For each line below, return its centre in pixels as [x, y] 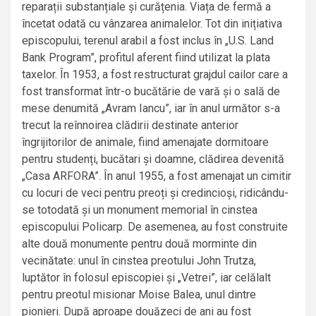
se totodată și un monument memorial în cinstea [140, 210]
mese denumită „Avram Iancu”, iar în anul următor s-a [151, 109]
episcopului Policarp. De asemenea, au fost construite [155, 227]
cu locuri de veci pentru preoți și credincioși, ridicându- [155, 193]
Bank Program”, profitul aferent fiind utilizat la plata [146, 58]
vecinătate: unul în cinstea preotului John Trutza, [139, 261]
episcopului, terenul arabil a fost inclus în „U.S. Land [148, 41]
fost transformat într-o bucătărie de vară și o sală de [151, 92]
